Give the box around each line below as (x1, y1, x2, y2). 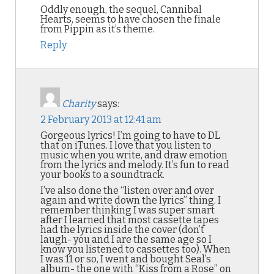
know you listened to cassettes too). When (40, 243, 231, 256)
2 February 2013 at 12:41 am (40, 114, 161, 126)
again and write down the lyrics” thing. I (40, 194, 221, 207)
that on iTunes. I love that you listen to (40, 139, 212, 152)
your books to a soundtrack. (40, 169, 165, 181)
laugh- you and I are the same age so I (40, 234, 212, 246)
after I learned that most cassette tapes (40, 214, 219, 226)
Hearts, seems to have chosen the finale (40, 13, 221, 26)
